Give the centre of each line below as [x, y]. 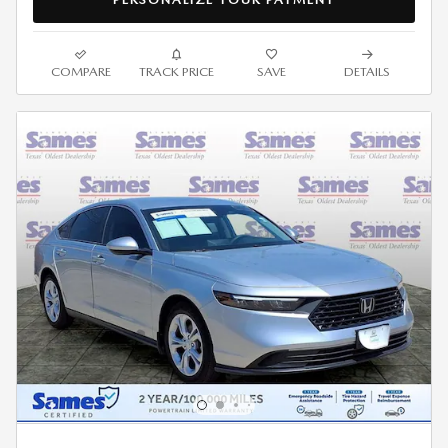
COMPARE [80, 71]
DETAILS [367, 71]
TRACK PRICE [176, 71]
